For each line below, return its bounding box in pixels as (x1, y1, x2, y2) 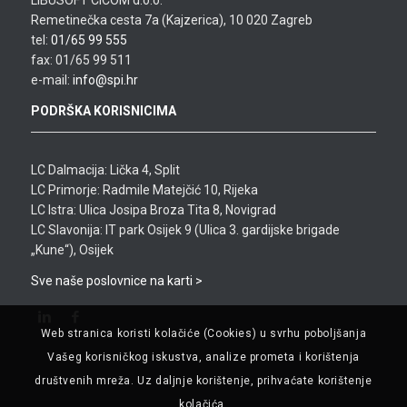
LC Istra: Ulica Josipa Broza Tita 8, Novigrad (30, 202, 276, 217)
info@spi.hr (72, 73, 138, 87)
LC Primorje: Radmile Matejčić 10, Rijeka (30, 182, 258, 197)
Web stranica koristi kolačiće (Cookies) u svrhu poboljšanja (40, 327, 367, 341)
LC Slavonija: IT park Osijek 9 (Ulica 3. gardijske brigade (30, 222, 340, 237)
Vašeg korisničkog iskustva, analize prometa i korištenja (47, 351, 360, 364)
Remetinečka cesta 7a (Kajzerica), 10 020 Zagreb (30, 13, 313, 27)
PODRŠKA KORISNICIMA (30, 103, 176, 118)
